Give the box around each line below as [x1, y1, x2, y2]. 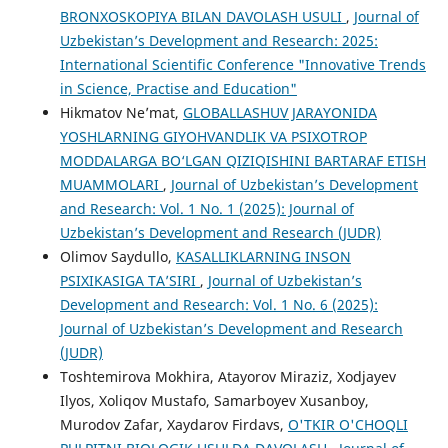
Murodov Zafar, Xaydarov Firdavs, [59, 415, 288, 435]
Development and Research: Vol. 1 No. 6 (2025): [59, 295, 378, 315]
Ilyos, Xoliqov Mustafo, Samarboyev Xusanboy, [59, 391, 369, 411]
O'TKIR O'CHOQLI [287, 415, 408, 435]
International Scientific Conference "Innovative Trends [59, 55, 426, 75]
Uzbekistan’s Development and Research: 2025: [59, 31, 378, 51]
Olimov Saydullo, [59, 247, 176, 267]
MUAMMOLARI [59, 175, 163, 195]
